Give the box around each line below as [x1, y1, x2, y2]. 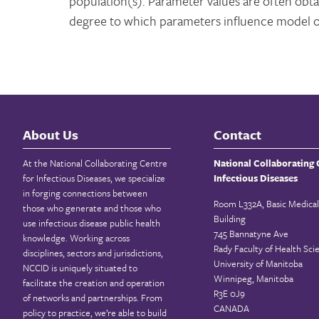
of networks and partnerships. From [23, 290, 162, 305]
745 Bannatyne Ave [214, 226, 288, 241]
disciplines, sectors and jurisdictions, [23, 245, 163, 260]
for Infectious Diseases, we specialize [23, 170, 165, 185]
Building [214, 211, 246, 226]
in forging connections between [23, 185, 147, 200]
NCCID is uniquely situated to [23, 260, 137, 275]
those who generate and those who [23, 200, 161, 215]
